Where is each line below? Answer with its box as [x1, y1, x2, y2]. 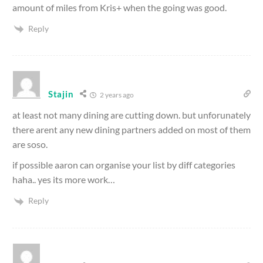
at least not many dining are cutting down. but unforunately [12, 109, 251, 121]
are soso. [12, 139, 48, 150]
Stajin [48, 89, 74, 100]
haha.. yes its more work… [12, 174, 115, 186]
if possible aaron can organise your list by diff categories [12, 159, 235, 171]
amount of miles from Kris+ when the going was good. [12, 1, 227, 13]
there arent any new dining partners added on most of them [12, 124, 251, 136]
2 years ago [99, 90, 134, 100]
